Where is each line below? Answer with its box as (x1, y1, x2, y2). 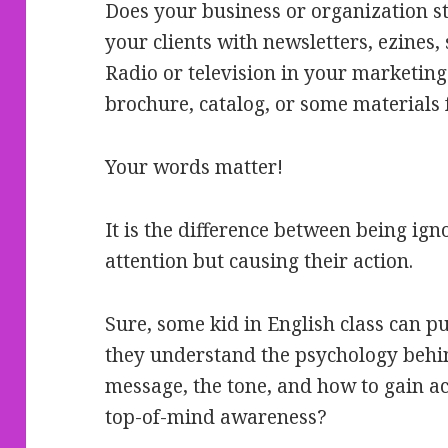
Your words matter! (105, 154, 284, 181)
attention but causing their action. (105, 248, 414, 275)
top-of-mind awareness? (105, 404, 328, 431)
